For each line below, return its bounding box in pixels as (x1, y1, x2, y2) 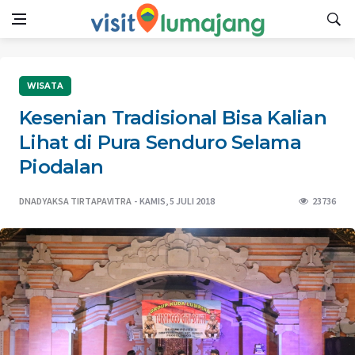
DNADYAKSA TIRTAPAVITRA (19, 195, 132, 207)
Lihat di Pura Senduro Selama (19, 131, 301, 154)
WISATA (27, 81, 63, 91)
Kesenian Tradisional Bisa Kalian (19, 106, 326, 129)
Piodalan (19, 155, 104, 178)
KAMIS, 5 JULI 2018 (139, 195, 215, 207)
